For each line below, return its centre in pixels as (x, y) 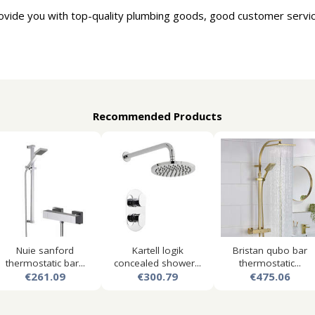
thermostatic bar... (45, 263)
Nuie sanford (45, 250)
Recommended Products (157, 116)
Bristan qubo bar (270, 250)
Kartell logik (157, 250)
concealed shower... (157, 263)
